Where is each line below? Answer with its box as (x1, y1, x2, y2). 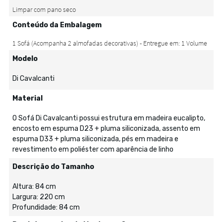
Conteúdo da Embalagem (12, 21, 102, 29)
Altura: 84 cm (12, 182, 56, 191)
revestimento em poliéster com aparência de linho (12, 145, 173, 154)
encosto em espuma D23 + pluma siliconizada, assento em (12, 124, 200, 133)
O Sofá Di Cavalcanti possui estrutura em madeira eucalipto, (12, 114, 205, 122)
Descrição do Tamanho (12, 163, 94, 171)
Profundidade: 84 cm (12, 203, 80, 212)
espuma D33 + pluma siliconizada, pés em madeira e (12, 135, 178, 143)
